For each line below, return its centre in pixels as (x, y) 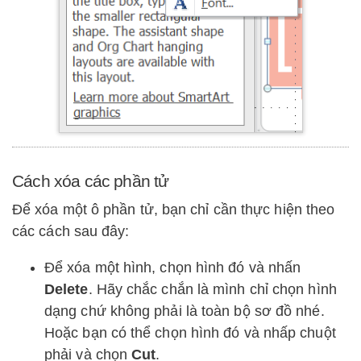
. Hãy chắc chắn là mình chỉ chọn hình (212, 289)
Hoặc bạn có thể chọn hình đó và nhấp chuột (190, 332)
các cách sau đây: (71, 232)
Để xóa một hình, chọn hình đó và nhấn (173, 267)
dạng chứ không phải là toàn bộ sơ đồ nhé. (185, 311)
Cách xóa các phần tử (91, 181)
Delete (66, 289)
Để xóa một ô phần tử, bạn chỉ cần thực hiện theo (174, 210)
